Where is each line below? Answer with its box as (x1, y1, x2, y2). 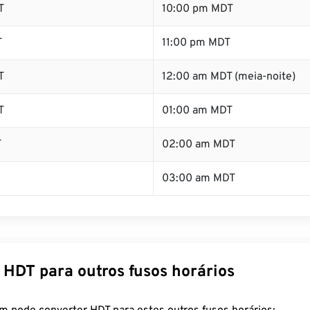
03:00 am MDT (162, 172, 235, 185)
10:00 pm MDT (162, 2, 233, 16)
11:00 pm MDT (162, 36, 230, 50)
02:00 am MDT (162, 138, 235, 152)
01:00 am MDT (162, 104, 232, 118)
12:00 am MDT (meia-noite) (162, 70, 295, 84)
